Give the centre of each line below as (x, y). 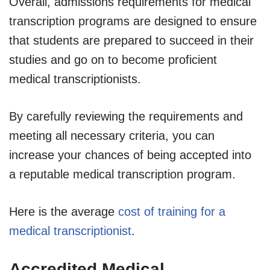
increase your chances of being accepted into (130, 155)
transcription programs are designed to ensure (133, 21)
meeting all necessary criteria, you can (112, 135)
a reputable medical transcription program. (122, 174)
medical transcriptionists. (75, 79)
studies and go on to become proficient (113, 59)
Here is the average (64, 211)
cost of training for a (172, 211)
